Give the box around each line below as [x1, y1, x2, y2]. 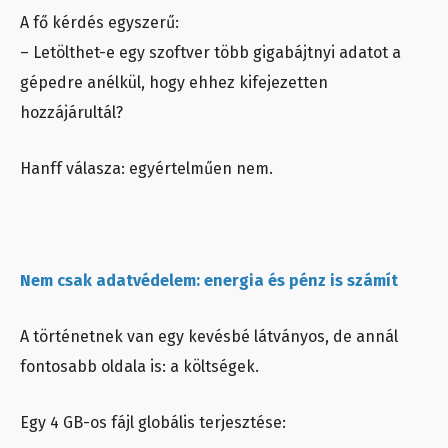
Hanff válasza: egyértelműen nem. [20, 159, 273, 179]
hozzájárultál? [20, 103, 123, 123]
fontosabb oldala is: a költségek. [20, 357, 259, 377]
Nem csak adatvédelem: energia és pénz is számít [20, 271, 398, 291]
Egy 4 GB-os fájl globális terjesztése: [20, 413, 286, 433]
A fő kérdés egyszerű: [20, 13, 179, 33]
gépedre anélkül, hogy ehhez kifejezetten [20, 73, 328, 93]
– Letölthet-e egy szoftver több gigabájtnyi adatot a [20, 43, 401, 63]
